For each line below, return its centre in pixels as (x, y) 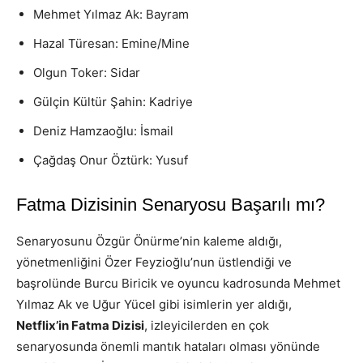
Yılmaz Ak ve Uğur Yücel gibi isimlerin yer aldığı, (154, 304)
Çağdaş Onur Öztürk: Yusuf (111, 160)
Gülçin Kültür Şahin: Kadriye (113, 101)
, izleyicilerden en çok (207, 325)
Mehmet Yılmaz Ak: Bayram (111, 14)
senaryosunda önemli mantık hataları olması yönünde (168, 346)
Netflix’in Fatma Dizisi (80, 325)
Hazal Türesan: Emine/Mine (111, 43)
